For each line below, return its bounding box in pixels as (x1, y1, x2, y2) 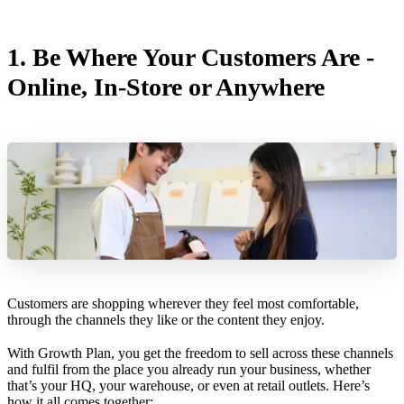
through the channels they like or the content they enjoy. (7, 311, 325, 327)
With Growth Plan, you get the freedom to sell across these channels (7, 344, 393, 361)
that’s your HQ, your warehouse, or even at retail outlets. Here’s (7, 377, 370, 393)
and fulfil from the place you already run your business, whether (7, 361, 371, 377)
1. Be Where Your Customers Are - (7, 43, 374, 72)
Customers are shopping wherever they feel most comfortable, (7, 295, 359, 311)
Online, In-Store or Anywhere (7, 73, 331, 102)
